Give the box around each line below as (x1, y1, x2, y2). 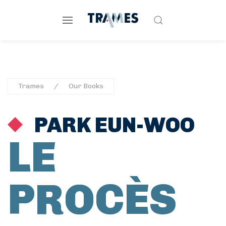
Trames (18, 82, 44, 90)
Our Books (69, 82, 103, 90)
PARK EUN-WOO (30, 112, 195, 138)
